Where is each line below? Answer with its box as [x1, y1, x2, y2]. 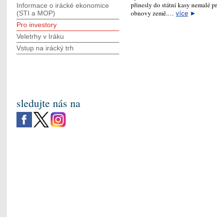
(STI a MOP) [16, 9, 55, 17]
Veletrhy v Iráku [16, 32, 64, 40]
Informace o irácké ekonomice [16, 1, 109, 9]
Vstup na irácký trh [16, 44, 74, 52]
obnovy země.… [131, 8, 176, 17]
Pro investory [16, 21, 57, 29]
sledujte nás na [16, 96, 80, 110]
